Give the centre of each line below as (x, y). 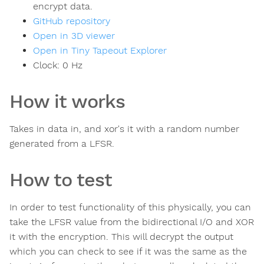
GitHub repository (72, 21)
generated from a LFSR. (62, 144)
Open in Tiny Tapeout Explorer (100, 51)
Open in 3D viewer (74, 36)
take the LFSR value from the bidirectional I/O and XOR (132, 222)
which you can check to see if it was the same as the (128, 252)
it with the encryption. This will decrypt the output (121, 237)
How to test (61, 180)
